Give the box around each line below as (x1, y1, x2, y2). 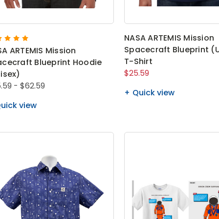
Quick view (132, 87, 175, 98)
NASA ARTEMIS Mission (124, 32, 215, 44)
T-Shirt (124, 55, 153, 67)
